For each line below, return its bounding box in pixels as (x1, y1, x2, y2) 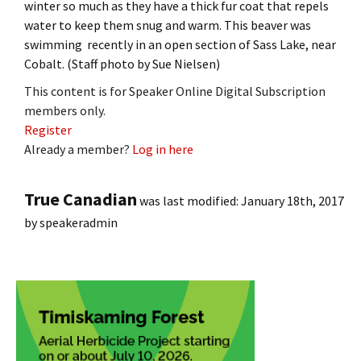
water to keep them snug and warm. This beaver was (24, 16, 311, 33)
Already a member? (24, 140, 132, 157)
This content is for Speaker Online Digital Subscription (24, 82, 326, 99)
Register (24, 121, 72, 138)
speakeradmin (39, 214, 118, 230)
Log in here (132, 140, 193, 157)
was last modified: (137, 192, 241, 209)
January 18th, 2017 (241, 192, 344, 209)
